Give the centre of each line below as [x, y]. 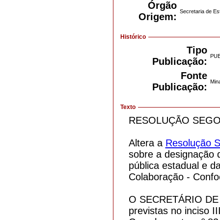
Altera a [147, 143]
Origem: [157, 17]
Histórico [133, 37]
